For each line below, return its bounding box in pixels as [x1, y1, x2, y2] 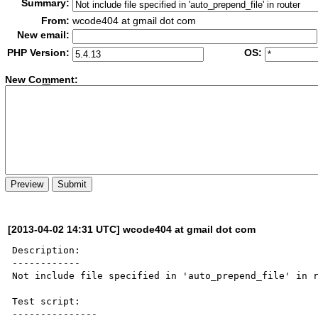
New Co [5, 74, 43, 86]
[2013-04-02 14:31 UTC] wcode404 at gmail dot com [8, 223, 256, 235]
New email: [17, 29, 70, 40]
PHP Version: [7, 47, 70, 58]
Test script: [12, 295, 81, 307]
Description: [12, 244, 81, 256]
